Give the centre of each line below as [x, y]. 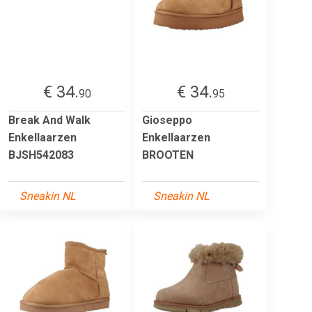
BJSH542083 [41, 155]
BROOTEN [168, 155]
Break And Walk [49, 120]
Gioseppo [167, 120]
